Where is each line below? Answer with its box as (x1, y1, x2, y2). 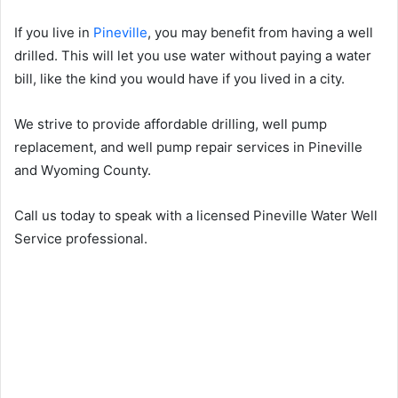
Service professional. (14, 229, 147, 247)
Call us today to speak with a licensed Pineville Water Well (14, 206, 378, 224)
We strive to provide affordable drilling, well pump (14, 115, 327, 132)
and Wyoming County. (14, 161, 151, 179)
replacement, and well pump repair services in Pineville (14, 138, 362, 155)
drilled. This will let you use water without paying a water (14, 46, 371, 64)
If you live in (14, 23, 93, 41)
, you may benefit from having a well (147, 23, 373, 41)
